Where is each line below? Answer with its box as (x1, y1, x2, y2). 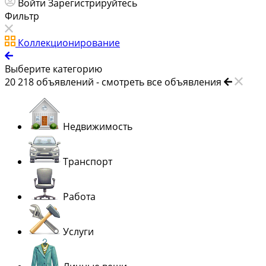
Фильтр (5, 9, 39, 23)
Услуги (63, 225, 94, 239)
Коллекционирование (18, 36, 120, 50)
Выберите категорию (5, 62, 102, 76)
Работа (63, 190, 96, 204)
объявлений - (36, 75, 102, 89)
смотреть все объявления (102, 75, 221, 89)
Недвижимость (63, 120, 132, 134)
